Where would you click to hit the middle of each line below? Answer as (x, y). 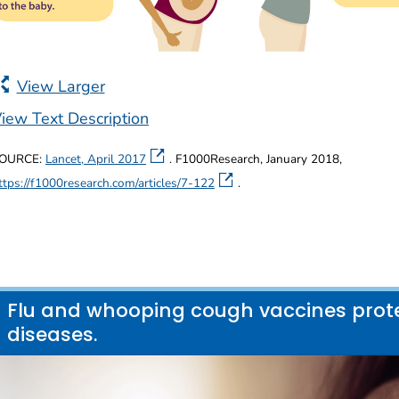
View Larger (61, 86)
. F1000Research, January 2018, (256, 159)
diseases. (53, 335)
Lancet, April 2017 (96, 159)
